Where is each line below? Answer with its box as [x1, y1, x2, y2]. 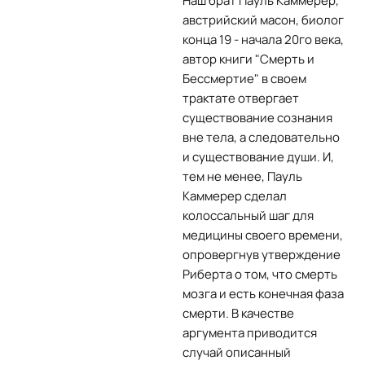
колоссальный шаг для [182, 207, 314, 224]
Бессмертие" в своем [182, 70, 306, 87]
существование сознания [182, 109, 332, 126]
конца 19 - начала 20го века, [182, 31, 344, 48]
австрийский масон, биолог [182, 11, 344, 29]
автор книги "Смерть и [182, 51, 314, 68]
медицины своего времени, [182, 226, 343, 244]
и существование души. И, [182, 148, 334, 165]
